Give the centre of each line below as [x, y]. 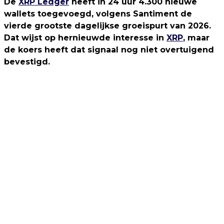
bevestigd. [27, 62]
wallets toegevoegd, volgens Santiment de [98, 14]
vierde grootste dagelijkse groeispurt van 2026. [107, 26]
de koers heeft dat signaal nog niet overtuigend [109, 50]
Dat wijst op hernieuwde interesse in [85, 38]
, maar [196, 38]
